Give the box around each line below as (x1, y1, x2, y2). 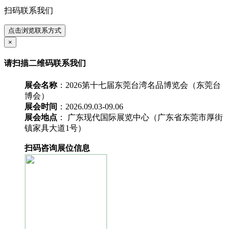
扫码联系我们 (4, 6, 53, 15)
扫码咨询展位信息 (25, 143, 90, 152)
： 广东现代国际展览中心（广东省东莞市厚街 (57, 112, 223, 122)
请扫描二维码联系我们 (4, 59, 86, 68)
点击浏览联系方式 (8, 27, 61, 34)
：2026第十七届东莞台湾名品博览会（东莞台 (57, 80, 221, 89)
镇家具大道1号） (25, 123, 86, 132)
